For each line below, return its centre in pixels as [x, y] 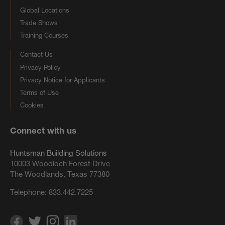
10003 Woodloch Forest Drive [60, 163]
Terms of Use [39, 93]
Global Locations [45, 10]
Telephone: [29, 192]
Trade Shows [39, 23]
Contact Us [36, 54]
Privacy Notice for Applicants [63, 80]
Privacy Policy [40, 67]
